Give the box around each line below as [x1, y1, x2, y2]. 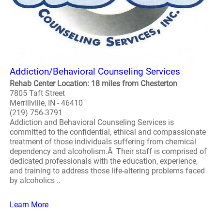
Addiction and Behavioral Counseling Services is [10, 118, 174, 127]
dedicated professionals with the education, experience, [10, 156, 198, 166]
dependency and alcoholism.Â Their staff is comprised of [10, 147, 207, 156]
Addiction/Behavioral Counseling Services [10, 66, 180, 77]
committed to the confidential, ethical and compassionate [10, 127, 206, 137]
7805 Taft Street [10, 89, 65, 98]
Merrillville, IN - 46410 [10, 98, 83, 108]
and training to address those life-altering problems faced [10, 166, 205, 175]
